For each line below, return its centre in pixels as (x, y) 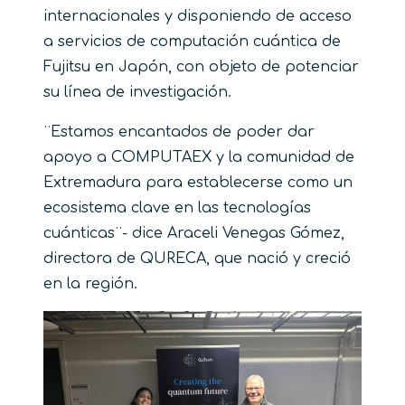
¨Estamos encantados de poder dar (179, 132)
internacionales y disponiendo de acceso (198, 16)
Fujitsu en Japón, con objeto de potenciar (201, 67)
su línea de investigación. (137, 92)
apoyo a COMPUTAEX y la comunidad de (199, 157)
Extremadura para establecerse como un (198, 183)
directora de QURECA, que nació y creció (197, 259)
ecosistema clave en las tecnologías (177, 208)
